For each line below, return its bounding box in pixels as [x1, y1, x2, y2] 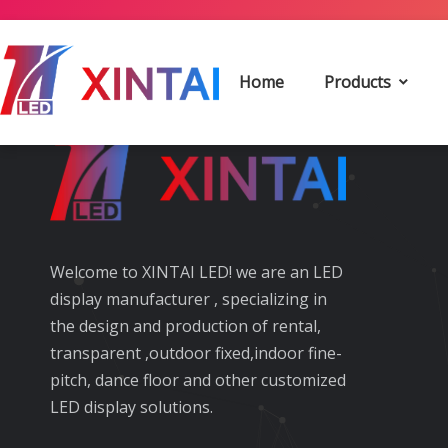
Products [323, 71, 395, 93]
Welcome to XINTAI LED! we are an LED [50, 261, 343, 284]
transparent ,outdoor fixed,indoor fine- [50, 342, 342, 365]
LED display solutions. [50, 396, 213, 419]
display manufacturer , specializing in [50, 288, 327, 311]
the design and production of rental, [50, 315, 321, 338]
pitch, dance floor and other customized [50, 369, 346, 392]
